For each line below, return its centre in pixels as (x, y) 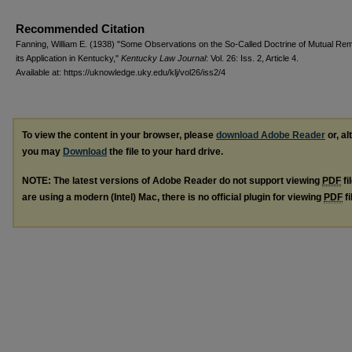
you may (42, 151)
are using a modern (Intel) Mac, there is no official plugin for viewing (173, 197)
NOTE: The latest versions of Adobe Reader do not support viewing (172, 180)
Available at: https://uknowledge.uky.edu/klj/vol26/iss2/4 (121, 72)
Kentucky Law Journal (163, 58)
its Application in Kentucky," (68, 58)
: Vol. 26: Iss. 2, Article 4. (252, 58)
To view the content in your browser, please (119, 135)
